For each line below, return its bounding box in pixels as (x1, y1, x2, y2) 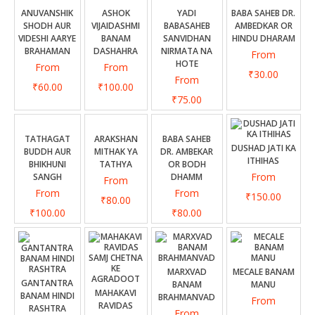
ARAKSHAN (94, 133, 138, 145)
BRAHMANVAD (158, 291, 216, 303)
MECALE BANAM (233, 266, 295, 278)
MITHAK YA (94, 146, 138, 157)
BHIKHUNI (29, 158, 66, 170)
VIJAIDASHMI (91, 20, 141, 32)
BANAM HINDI (20, 290, 75, 302)
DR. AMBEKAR (160, 146, 214, 157)
